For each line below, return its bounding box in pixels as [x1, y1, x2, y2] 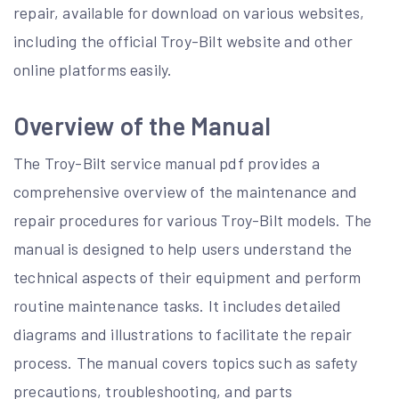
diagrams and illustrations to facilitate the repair [13, 324, 353, 344]
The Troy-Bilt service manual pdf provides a [13, 153, 320, 173]
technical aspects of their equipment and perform [13, 267, 362, 287]
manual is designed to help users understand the [13, 239, 353, 258]
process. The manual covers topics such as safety [13, 353, 358, 372]
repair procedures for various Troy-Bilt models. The [13, 210, 372, 230]
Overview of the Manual [13, 110, 271, 141]
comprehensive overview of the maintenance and [13, 182, 358, 201]
